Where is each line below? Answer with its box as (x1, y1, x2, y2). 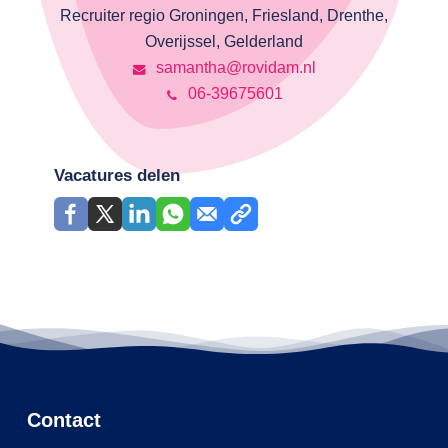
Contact (26, 409, 101, 432)
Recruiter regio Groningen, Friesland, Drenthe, (59, 7, 388, 25)
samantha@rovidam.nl (151, 59, 316, 77)
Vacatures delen (53, 166, 180, 186)
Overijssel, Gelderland (144, 33, 303, 51)
